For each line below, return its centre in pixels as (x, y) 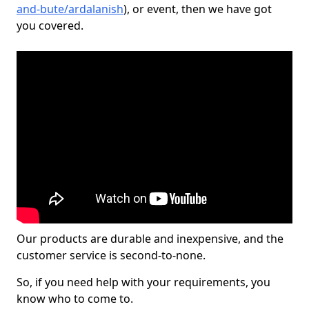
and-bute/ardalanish (70, 9)
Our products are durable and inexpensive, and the (150, 239)
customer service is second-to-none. (111, 255)
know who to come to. (75, 299)
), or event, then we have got (198, 9)
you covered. (50, 26)
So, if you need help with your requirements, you (143, 282)
